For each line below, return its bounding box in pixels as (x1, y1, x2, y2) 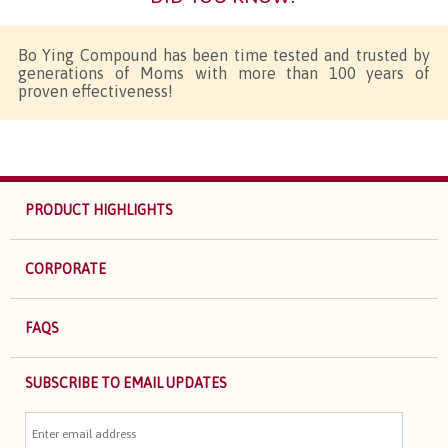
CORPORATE (25, 261, 106, 278)
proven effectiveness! (18, 81, 173, 100)
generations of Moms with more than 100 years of (18, 63, 430, 82)
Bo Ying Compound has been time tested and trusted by (18, 45, 430, 64)
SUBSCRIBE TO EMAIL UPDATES (25, 374, 227, 391)
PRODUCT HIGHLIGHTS (25, 202, 173, 219)
